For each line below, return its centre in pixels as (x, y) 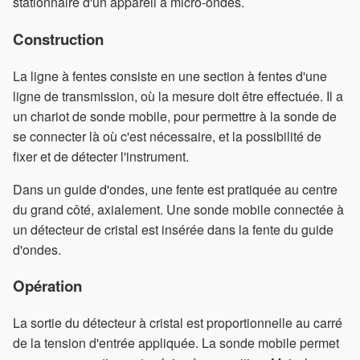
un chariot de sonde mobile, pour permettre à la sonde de (175, 116)
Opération (47, 286)
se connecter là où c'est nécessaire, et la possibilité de (167, 136)
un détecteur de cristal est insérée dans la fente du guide (173, 229)
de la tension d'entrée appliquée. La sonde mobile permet (176, 343)
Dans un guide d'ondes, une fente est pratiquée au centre (175, 189)
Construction (58, 39)
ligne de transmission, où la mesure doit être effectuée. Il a (178, 96)
